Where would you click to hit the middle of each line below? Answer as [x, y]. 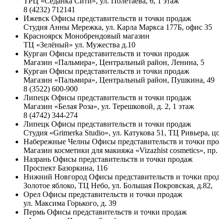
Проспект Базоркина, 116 [66, 168]
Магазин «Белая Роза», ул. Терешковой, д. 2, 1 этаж [109, 107]
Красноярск [43, 36]
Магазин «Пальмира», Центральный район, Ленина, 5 [114, 63]
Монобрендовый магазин [107, 36]
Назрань [37, 159]
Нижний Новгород [55, 177]
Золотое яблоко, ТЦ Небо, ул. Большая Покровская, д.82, [118, 186]
